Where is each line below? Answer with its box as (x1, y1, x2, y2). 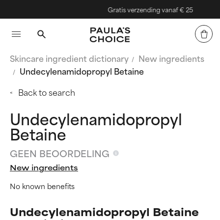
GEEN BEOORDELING (10, 146, 110, 160)
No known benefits (10, 180, 75, 192)
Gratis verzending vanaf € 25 (101, 4, 187, 14)
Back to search (18, 85, 75, 98)
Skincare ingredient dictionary (10, 52, 129, 64)
